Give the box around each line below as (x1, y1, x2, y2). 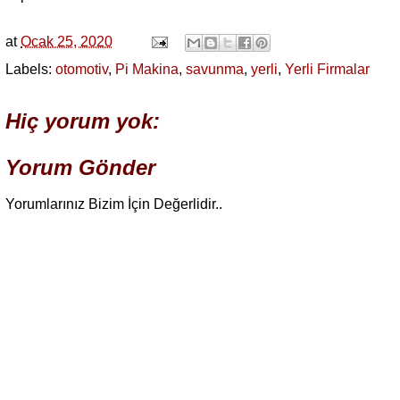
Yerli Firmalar (285, 62, 370, 78)
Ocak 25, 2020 (21, 33, 112, 49)
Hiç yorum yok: (5, 109, 160, 134)
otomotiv (55, 62, 108, 78)
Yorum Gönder (5, 155, 155, 180)
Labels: (5, 62, 55, 78)
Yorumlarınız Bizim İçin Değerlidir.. (5, 196, 222, 212)
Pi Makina (115, 62, 179, 78)
